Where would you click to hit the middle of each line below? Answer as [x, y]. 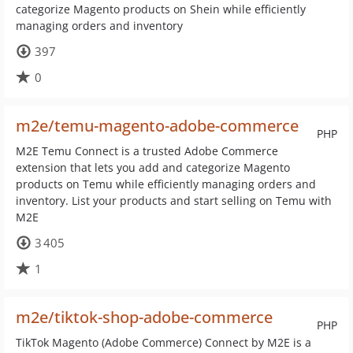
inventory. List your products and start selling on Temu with [174, 201]
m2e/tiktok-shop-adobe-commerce [144, 317]
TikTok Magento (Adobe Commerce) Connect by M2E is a [163, 342]
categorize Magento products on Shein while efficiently [161, 9]
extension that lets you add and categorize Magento [153, 167]
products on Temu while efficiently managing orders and [166, 184]
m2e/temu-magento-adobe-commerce [157, 126]
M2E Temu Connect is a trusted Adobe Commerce [147, 151]
